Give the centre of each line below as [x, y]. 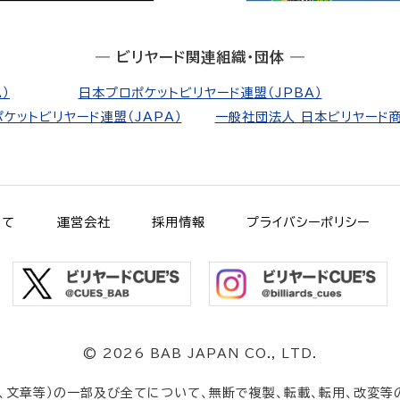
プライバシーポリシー [308, 222]
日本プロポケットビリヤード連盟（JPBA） [200, 92]
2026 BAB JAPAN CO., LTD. [210, 353]
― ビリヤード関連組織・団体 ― [200, 57]
